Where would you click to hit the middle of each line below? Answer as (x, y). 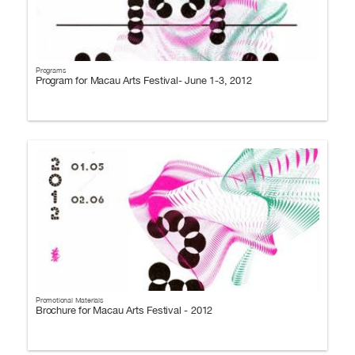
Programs (51, 70)
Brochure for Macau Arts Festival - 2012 (124, 310)
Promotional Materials (70, 300)
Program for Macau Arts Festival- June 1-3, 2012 (144, 80)
